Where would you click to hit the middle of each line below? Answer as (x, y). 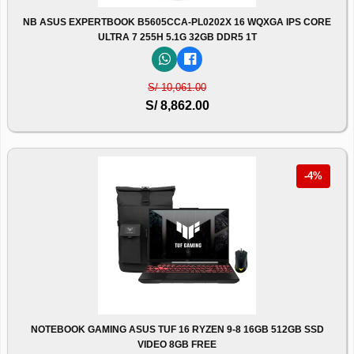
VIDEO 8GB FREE (177, 344)
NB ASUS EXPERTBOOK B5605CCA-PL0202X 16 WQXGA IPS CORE (177, 22)
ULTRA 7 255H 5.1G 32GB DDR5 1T (177, 37)
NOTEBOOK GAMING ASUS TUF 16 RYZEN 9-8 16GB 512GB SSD (177, 329)
